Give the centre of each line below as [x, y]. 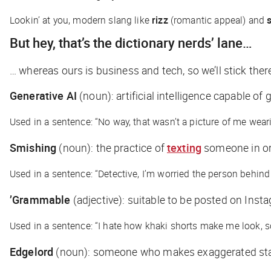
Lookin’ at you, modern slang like [81, 20]
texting [184, 147]
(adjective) [98, 199]
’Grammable [41, 199]
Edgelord [32, 251]
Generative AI [43, 95]
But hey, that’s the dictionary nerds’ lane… [131, 42]
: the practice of [129, 147]
